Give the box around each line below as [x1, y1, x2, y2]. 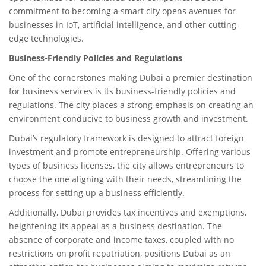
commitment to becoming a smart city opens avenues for [9, 5, 236, 17]
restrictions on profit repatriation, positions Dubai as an [9, 248, 230, 259]
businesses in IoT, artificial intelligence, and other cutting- [9, 19, 239, 30]
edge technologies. [9, 33, 84, 44]
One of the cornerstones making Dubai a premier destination [9, 72, 252, 83]
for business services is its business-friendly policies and [9, 85, 236, 97]
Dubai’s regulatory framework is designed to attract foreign [9, 132, 244, 144]
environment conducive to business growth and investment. [9, 113, 248, 124]
